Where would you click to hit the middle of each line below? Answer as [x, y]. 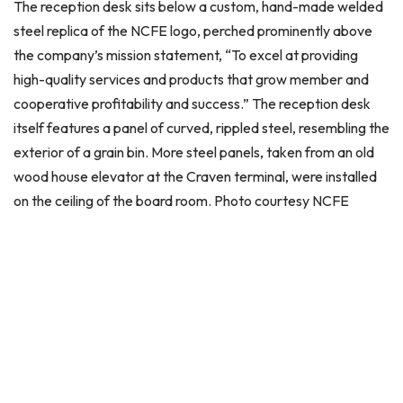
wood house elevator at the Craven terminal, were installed [195, 176]
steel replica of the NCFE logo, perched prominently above [193, 31]
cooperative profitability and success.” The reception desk [192, 103]
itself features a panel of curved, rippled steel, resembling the [201, 128]
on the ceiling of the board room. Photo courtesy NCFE [181, 201]
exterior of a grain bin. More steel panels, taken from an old [194, 152]
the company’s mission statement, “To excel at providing [186, 55]
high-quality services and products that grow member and [191, 79]
